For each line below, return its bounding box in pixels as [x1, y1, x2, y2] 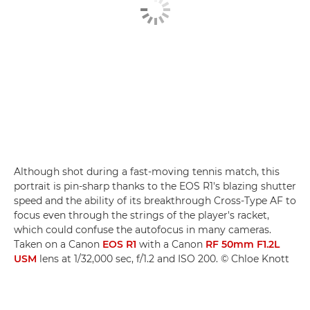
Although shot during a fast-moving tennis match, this [14, 165, 280, 179]
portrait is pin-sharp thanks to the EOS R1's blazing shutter [14, 180, 296, 193]
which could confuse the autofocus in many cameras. [14, 224, 271, 237]
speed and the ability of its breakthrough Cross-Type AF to [14, 194, 296, 208]
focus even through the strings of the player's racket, [14, 209, 269, 222]
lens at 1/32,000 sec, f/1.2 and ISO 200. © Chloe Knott [37, 253, 289, 266]
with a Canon [136, 238, 206, 251]
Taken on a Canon [14, 238, 102, 251]
